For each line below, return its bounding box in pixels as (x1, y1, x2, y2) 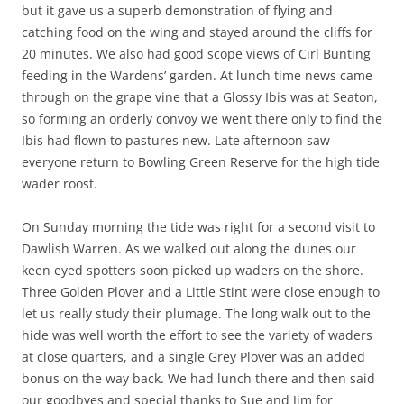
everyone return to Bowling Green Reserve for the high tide (22, 152, 380, 170)
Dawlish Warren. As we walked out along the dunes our (22, 239, 356, 257)
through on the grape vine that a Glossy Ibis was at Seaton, (22, 87, 378, 106)
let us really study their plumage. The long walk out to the (22, 304, 371, 322)
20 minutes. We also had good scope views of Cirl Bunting (22, 44, 371, 62)
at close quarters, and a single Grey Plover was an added (22, 347, 365, 365)
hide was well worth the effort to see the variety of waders (22, 326, 372, 344)
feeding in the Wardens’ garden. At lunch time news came (22, 66, 372, 84)
